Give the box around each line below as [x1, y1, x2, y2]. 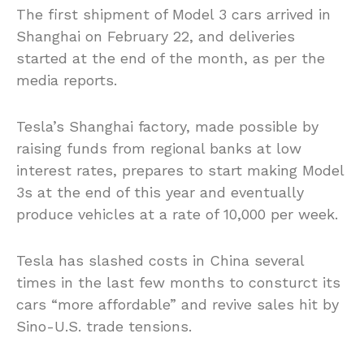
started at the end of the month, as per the [16, 50, 325, 67]
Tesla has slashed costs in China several [16, 252, 304, 270]
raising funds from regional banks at [16, 140, 276, 158]
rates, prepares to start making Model [71, 162, 344, 180]
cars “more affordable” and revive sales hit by [16, 296, 339, 314]
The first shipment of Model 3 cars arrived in [16, 6, 331, 24]
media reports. [16, 71, 117, 89]
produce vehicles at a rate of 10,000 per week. [16, 206, 338, 223]
